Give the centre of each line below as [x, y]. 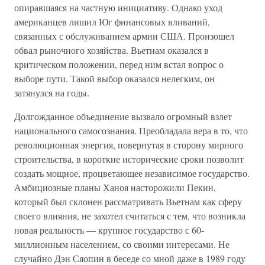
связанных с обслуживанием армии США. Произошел [124, 36]
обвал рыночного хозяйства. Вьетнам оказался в [112, 50]
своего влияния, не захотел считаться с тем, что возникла [130, 216]
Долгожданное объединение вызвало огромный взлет [123, 116]
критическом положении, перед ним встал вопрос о [119, 64]
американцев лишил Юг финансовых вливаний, [112, 22]
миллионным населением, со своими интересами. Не [122, 244]
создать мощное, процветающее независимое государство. [132, 173]
